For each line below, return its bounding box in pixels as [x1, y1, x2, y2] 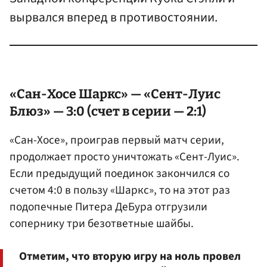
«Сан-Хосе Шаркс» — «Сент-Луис [10, 86, 221, 103]
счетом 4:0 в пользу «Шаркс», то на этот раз [10, 182, 230, 199]
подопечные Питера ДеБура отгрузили [10, 198, 207, 216]
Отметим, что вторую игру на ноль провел [19, 248, 241, 265]
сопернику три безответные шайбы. [10, 215, 194, 232]
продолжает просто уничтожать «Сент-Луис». [10, 148, 240, 166]
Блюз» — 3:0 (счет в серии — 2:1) [10, 104, 206, 120]
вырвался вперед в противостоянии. [10, 8, 218, 27]
